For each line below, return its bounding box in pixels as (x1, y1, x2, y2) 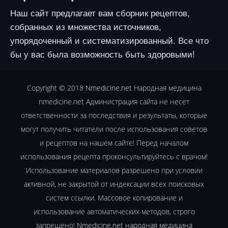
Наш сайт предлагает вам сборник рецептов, (10, 6, 190, 19)
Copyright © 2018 (26, 82, 85, 93)
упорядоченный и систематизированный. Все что (10, 33, 209, 46)
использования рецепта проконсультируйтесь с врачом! (20, 151, 208, 161)
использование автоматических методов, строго (33, 206, 195, 216)
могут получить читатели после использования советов (21, 124, 207, 134)
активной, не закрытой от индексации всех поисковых (24, 179, 204, 189)
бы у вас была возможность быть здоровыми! (10, 47, 195, 60)
